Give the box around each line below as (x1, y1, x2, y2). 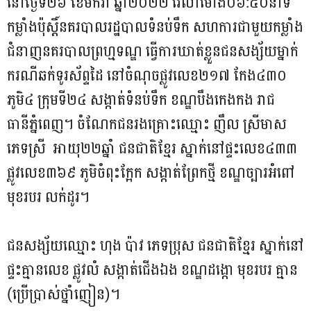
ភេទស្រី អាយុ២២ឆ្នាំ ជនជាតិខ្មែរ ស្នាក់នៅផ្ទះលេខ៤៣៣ (7, 140, 297, 157)
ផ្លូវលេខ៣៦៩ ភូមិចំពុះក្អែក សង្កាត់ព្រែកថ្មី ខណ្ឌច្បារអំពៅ (7, 164, 295, 181)
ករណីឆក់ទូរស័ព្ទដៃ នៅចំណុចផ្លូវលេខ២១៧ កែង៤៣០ (7, 67, 287, 84)
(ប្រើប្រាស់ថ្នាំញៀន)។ (7, 285, 124, 303)
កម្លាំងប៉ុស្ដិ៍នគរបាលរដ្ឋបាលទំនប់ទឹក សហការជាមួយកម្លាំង (7, 18, 303, 35)
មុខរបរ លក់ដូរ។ (7, 188, 90, 205)
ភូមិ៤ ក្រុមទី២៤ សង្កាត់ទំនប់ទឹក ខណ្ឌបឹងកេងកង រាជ (7, 91, 275, 108)
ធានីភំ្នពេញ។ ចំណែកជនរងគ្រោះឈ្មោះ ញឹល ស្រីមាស (7, 115, 287, 133)
